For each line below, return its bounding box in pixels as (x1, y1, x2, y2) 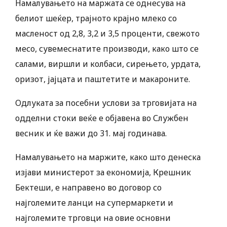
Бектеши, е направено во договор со (15, 182, 162, 194)
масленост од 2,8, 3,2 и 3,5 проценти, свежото (15, 28, 200, 40)
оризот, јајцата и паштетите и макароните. (15, 73, 190, 85)
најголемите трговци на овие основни (15, 212, 171, 224)
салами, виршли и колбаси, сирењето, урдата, (15, 58, 201, 70)
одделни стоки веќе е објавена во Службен (15, 112, 188, 124)
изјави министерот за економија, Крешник (15, 167, 191, 178)
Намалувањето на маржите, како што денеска (15, 152, 201, 163)
